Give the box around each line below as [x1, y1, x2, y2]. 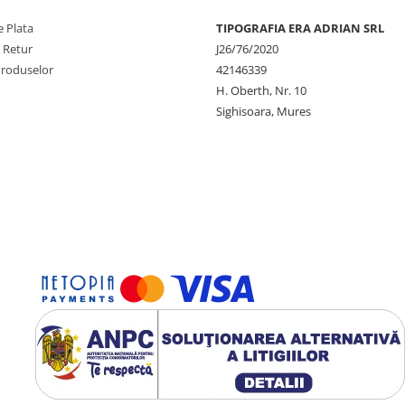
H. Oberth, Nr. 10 [216, 81, 306, 99]
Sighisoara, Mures [216, 102, 311, 119]
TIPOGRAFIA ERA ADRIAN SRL [216, 19, 384, 36]
